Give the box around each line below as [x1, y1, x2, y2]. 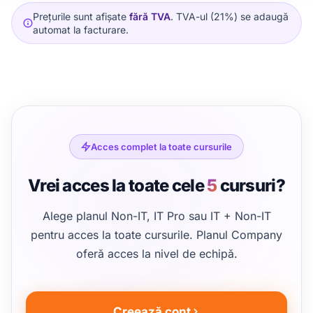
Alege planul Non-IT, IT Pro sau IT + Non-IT [42, 209, 271, 224]
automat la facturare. [33, 23, 129, 36]
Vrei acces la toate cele [28, 175, 208, 196]
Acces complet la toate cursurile [91, 141, 232, 153]
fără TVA [129, 10, 170, 22]
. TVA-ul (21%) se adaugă [170, 10, 289, 22]
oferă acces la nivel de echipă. [75, 247, 238, 261]
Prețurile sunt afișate [33, 10, 129, 22]
